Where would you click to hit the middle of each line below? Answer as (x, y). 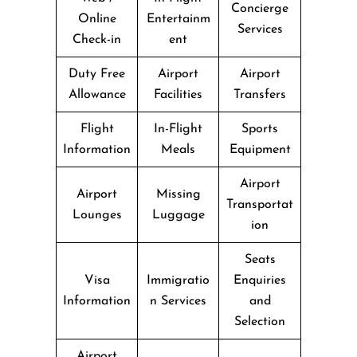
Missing (178, 194)
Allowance (97, 94)
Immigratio (178, 280)
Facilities (178, 94)
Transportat (260, 204)
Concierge (260, 8)
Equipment (260, 149)
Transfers (260, 94)
